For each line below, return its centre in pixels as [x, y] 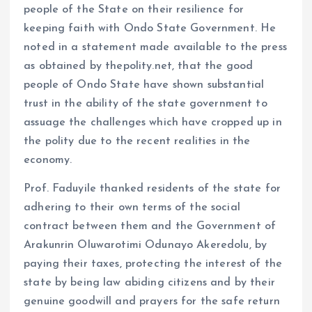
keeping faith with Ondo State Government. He [150, 28]
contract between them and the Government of [150, 226]
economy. [48, 160]
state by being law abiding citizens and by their [149, 283]
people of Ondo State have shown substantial [144, 85]
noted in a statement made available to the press [155, 47]
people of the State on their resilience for [134, 9]
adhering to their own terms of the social [132, 208]
